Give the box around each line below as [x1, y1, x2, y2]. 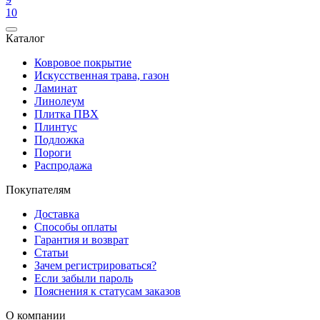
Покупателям [6, 183, 71, 196]
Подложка [34, 133, 84, 146]
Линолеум [34, 94, 84, 107]
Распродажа [34, 159, 92, 171]
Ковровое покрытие [34, 56, 131, 69]
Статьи [34, 246, 69, 259]
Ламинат [34, 81, 77, 94]
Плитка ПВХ [34, 107, 99, 120]
